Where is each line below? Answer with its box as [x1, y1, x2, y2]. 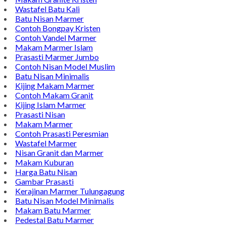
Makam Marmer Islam [15, 42, 93, 52]
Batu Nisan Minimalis [15, 71, 89, 81]
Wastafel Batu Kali [15, 4, 80, 14]
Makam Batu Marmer [15, 205, 91, 215]
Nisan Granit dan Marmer [15, 147, 103, 157]
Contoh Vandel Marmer [15, 32, 96, 42]
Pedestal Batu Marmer [15, 214, 94, 224]
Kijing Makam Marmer [15, 80, 94, 90]
